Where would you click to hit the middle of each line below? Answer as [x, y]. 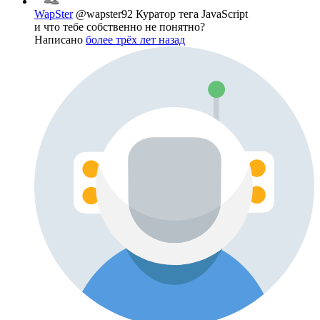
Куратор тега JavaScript [192, 14]
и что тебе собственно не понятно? [120, 27]
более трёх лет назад [135, 40]
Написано [60, 40]
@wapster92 [106, 14]
